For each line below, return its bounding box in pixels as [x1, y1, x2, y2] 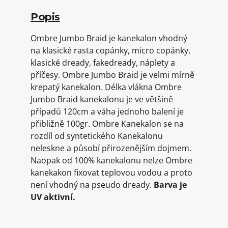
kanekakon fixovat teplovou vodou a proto [31, 167, 192, 178]
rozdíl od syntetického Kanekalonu [31, 130, 163, 141]
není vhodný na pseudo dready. [31, 179, 154, 190]
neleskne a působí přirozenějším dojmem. [31, 142, 191, 154]
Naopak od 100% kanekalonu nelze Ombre [31, 155, 192, 166]
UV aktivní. [31, 191, 75, 203]
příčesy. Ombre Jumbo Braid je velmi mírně [31, 69, 194, 80]
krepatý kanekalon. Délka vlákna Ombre [31, 81, 182, 93]
